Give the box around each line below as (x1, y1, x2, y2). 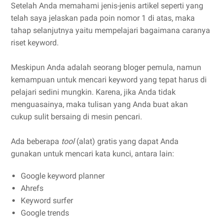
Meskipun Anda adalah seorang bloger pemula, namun (11, 62, 201, 72)
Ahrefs (21, 183, 43, 193)
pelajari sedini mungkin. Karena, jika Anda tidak (11, 87, 176, 97)
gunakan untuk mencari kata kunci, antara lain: (11, 148, 174, 158)
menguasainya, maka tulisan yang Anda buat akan (11, 99, 188, 109)
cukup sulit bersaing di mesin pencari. (11, 111, 142, 121)
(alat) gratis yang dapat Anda (74, 136, 179, 146)
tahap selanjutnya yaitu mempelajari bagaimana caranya (11, 25, 210, 35)
